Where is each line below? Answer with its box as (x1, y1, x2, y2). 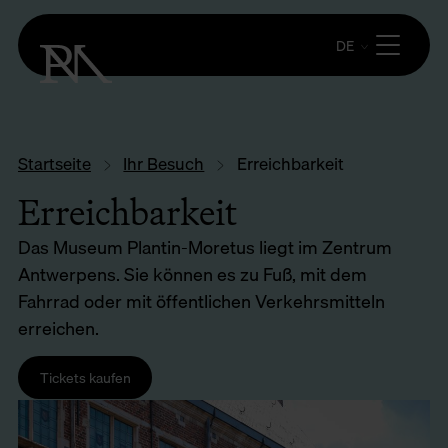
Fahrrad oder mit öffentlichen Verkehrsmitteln (18, 286, 385, 316)
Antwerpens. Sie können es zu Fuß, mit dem (18, 259, 367, 289)
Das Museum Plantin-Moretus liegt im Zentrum (18, 232, 392, 262)
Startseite (18, 150, 91, 178)
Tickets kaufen (39, 366, 131, 390)
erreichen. (18, 313, 99, 343)
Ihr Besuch (123, 150, 205, 178)
